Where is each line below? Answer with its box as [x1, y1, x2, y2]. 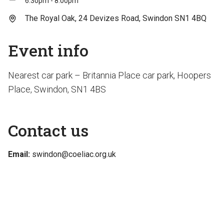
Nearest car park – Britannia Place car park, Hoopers [8, 70, 211, 80]
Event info [8, 39, 88, 61]
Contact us [8, 119, 88, 141]
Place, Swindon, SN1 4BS [8, 84, 106, 94]
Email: [8, 149, 30, 159]
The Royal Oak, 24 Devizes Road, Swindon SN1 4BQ [25, 13, 206, 23]
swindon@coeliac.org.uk [32, 149, 116, 159]
